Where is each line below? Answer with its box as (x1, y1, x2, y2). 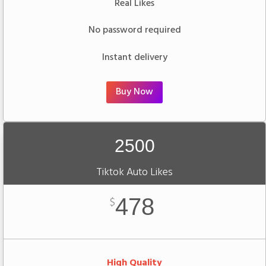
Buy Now (116, 84, 153, 100)
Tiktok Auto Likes (96, 163, 173, 181)
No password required (88, 23, 181, 39)
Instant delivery (102, 49, 167, 65)
